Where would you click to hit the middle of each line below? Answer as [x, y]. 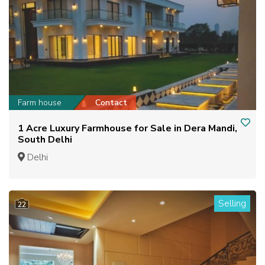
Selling [232, 203]
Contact [111, 102]
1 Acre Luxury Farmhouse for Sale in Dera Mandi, [127, 128]
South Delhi [45, 139]
